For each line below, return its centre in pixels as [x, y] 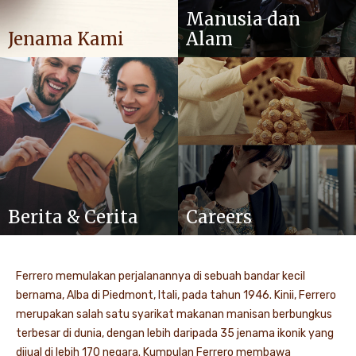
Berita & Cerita [73, 217]
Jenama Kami [66, 39]
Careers [219, 217]
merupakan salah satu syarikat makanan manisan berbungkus [174, 315]
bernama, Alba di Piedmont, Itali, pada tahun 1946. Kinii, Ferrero [176, 296]
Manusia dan [243, 19]
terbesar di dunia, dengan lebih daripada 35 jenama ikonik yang [175, 334]
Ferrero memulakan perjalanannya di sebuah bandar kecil [161, 277]
